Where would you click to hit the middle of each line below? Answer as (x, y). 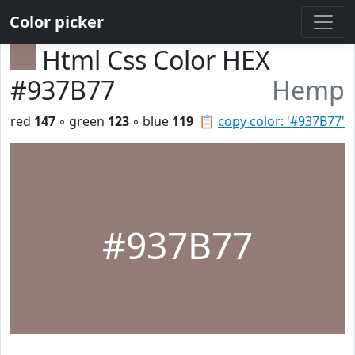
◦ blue (151, 121)
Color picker (57, 22)
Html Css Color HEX (156, 60)
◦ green (82, 121)
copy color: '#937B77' (281, 121)
